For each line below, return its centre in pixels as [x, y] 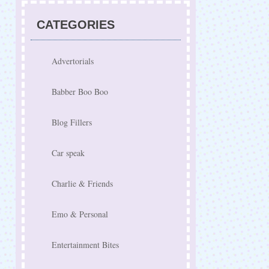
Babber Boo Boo [80, 92]
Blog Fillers [72, 122]
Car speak [68, 153]
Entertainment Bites [85, 245]
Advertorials [73, 61]
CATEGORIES [76, 25]
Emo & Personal [80, 214]
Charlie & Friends [82, 183]
